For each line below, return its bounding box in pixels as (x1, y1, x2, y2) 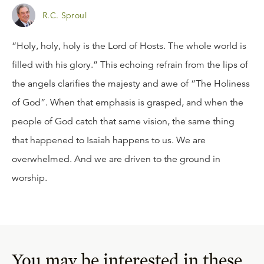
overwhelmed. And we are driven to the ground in (12, 153, 220, 165)
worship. (12, 171, 47, 184)
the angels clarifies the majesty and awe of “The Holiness (12, 77, 250, 90)
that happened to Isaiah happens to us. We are (12, 134, 206, 146)
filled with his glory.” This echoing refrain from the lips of (12, 58, 248, 71)
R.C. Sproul (42, 9, 87, 21)
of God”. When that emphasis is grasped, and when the (12, 96, 243, 108)
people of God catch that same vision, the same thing (12, 115, 235, 127)
